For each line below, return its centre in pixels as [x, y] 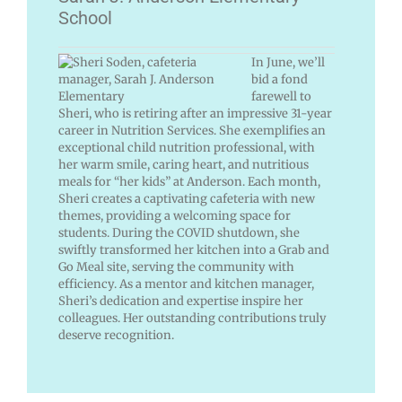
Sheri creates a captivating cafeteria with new [186, 199]
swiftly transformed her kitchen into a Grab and [193, 250]
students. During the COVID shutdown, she [179, 233]
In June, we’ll [288, 63]
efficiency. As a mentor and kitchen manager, [186, 284]
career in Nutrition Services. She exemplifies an [192, 131]
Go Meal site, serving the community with [176, 267]
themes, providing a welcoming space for [174, 216]
